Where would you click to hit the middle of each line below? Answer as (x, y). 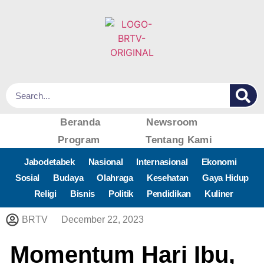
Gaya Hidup (226, 178)
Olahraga (115, 178)
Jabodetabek (49, 162)
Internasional (162, 162)
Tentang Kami (179, 140)
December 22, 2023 (103, 220)
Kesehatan (168, 178)
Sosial (27, 178)
